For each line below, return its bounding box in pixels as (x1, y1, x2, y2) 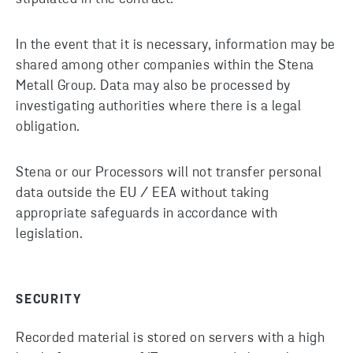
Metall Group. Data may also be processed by (16, 79, 291, 94)
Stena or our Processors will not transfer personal (16, 165, 321, 180)
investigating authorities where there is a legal (16, 99, 301, 114)
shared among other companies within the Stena (16, 58, 314, 73)
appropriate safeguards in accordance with (16, 206, 278, 221)
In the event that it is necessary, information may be (16, 38, 336, 53)
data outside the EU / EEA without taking (16, 186, 269, 201)
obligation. (16, 120, 80, 135)
